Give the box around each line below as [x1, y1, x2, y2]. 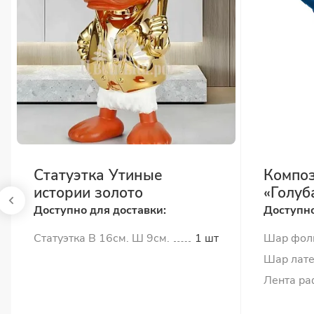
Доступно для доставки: [34, 203, 166, 218]
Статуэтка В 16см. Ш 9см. [34, 231, 170, 246]
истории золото [34, 183, 143, 203]
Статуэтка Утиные [34, 165, 163, 185]
